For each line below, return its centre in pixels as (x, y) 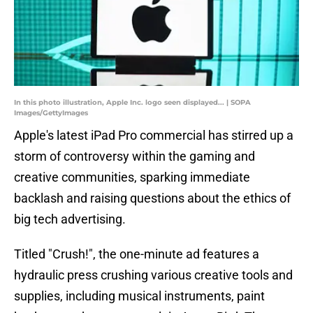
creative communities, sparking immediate (132, 177)
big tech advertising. (70, 219)
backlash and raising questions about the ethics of (152, 198)
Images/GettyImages (51, 113)
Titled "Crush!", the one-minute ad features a (137, 254)
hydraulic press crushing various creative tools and (153, 275)
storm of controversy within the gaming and (134, 156)
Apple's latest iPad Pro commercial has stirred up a (154, 136)
